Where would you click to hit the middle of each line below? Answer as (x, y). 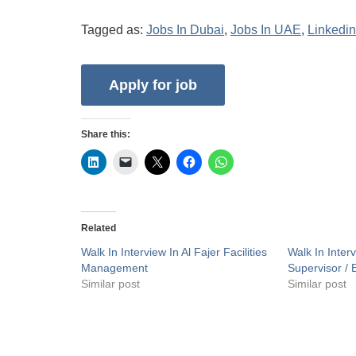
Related (99, 228)
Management (114, 268)
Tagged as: (114, 30)
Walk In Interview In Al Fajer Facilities (174, 252)
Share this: (106, 135)
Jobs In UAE (266, 30)
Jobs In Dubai (185, 30)
